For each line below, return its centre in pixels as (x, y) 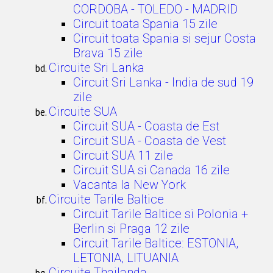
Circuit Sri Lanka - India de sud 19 (163, 82)
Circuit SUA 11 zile (123, 155)
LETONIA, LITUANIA (126, 258)
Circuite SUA (83, 112)
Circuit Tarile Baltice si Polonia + (161, 214)
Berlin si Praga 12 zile (131, 229)
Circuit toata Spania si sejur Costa (165, 38)
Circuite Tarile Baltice (106, 199)
